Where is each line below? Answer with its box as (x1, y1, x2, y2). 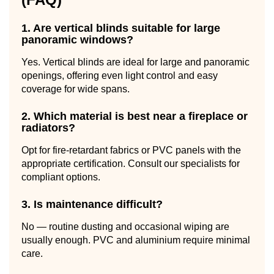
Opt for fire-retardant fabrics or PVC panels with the (21, 144, 241, 155)
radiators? (21, 121, 75, 134)
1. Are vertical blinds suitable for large (21, 21, 220, 34)
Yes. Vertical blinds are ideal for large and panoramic (21, 56, 250, 67)
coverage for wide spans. (21, 83, 130, 94)
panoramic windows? (21, 33, 133, 46)
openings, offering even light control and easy (21, 70, 218, 81)
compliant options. (21, 171, 100, 182)
